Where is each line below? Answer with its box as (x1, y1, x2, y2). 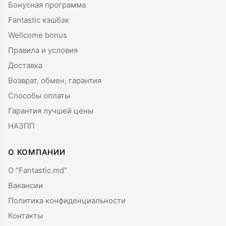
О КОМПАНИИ (8, 147, 66, 157)
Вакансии (8, 181, 43, 191)
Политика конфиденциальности (8, 196, 126, 206)
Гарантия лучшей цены (8, 106, 93, 116)
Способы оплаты (8, 91, 70, 101)
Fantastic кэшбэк (8, 15, 69, 25)
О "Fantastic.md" (8, 165, 67, 176)
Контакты (8, 211, 43, 221)
